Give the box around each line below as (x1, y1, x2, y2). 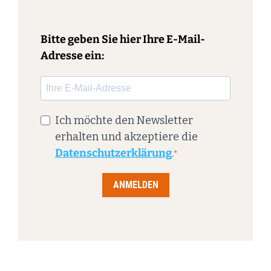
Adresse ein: (41, 48, 104, 62)
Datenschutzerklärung (55, 146, 172, 160)
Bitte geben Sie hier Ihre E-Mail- (41, 32, 205, 46)
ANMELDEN (113, 179, 158, 191)
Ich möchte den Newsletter (55, 113, 193, 127)
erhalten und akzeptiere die (55, 129, 198, 143)
